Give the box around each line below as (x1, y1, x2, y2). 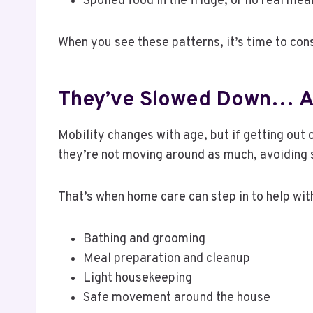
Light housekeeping (83, 270, 192, 286)
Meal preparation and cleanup (83, 250, 250, 267)
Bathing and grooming (83, 231, 205, 247)
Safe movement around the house (83, 289, 270, 306)
